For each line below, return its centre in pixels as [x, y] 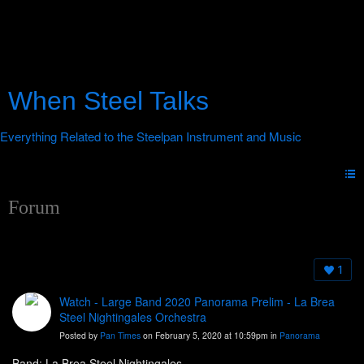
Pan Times [120, 336]
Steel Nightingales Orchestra [133, 317]
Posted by [80, 336]
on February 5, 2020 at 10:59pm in [210, 336]
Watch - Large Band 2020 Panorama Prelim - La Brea [197, 302]
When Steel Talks [108, 101]
